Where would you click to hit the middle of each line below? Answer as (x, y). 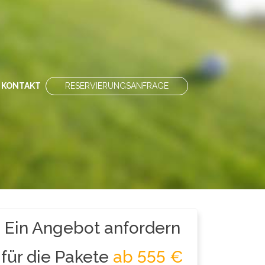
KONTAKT (21, 85)
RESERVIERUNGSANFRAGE (117, 85)
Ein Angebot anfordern (92, 228)
